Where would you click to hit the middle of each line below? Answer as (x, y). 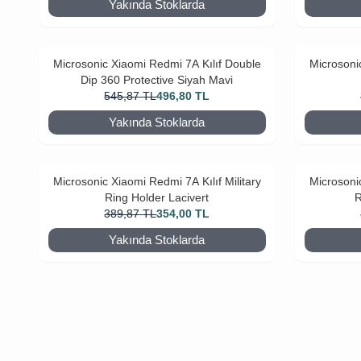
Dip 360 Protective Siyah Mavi (157, 80)
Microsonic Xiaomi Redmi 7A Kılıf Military (157, 181)
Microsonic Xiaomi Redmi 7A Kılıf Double (157, 64)
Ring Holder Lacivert (157, 197)
